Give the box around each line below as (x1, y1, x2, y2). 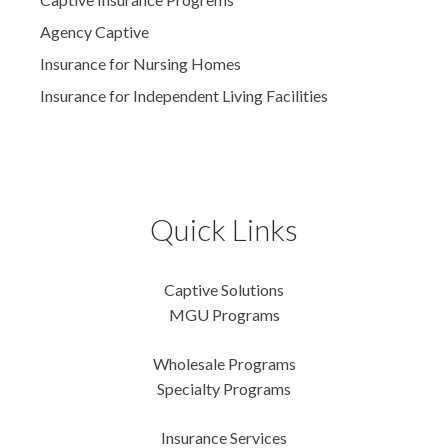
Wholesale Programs (152, 354, 296, 374)
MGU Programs (168, 305, 280, 325)
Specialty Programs (157, 379, 291, 399)
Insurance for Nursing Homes (40, 54, 241, 74)
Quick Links (150, 211, 298, 248)
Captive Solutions (164, 280, 284, 300)
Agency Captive (40, 22, 149, 42)
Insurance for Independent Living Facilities (40, 86, 328, 106)
